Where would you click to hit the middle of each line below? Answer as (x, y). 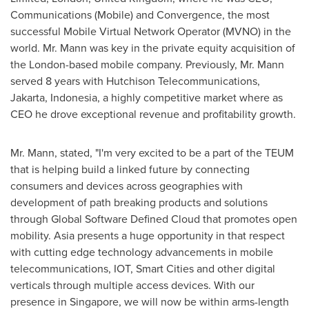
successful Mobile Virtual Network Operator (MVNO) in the (151, 31)
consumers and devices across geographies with (127, 186)
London (47, 64)
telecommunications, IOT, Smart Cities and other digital (143, 269)
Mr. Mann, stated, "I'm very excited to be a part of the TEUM (152, 153)
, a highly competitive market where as (190, 98)
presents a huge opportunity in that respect (180, 236)
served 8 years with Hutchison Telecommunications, (135, 81)
